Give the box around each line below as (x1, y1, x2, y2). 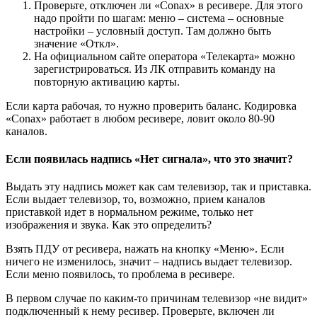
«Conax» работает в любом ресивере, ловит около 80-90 (6, 112, 275, 125)
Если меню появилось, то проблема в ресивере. (6, 268, 235, 281)
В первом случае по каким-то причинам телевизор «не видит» (6, 292, 308, 305)
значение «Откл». (34, 37, 119, 50)
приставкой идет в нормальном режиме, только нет (6, 206, 253, 219)
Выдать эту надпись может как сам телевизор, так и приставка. (6, 180, 311, 193)
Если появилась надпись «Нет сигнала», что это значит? (6, 152, 293, 165)
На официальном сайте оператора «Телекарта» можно (34, 50, 295, 62)
